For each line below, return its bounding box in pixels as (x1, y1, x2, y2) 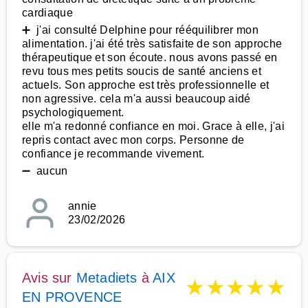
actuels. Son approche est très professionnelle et (22, 79, 269, 91)
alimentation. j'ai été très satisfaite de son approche (22, 38, 283, 49)
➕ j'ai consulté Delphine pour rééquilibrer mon (22, 24, 259, 36)
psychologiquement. (22, 107, 124, 118)
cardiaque (22, 7, 73, 19)
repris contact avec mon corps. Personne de (22, 134, 245, 146)
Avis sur (22, 270, 76, 285)
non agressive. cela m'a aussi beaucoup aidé (22, 93, 251, 104)
